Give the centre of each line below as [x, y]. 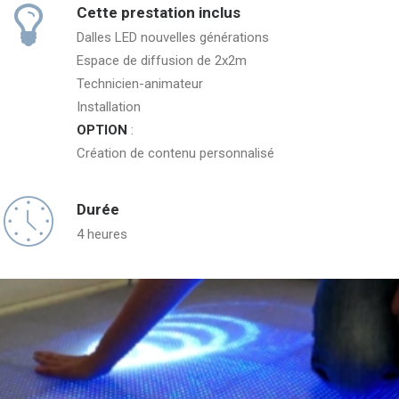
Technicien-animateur [140, 84]
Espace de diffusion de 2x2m [162, 61]
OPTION [104, 130]
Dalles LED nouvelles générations [173, 37]
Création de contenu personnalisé [175, 153]
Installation [109, 107]
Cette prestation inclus [159, 12]
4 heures [102, 234]
